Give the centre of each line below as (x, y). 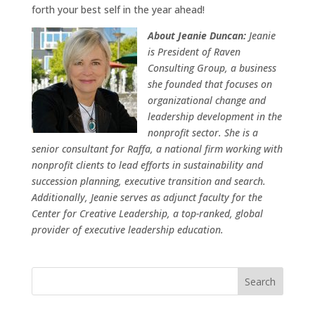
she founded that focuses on (210, 84)
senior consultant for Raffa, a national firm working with (157, 148)
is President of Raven (194, 51)
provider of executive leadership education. (127, 229)
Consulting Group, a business (212, 67)
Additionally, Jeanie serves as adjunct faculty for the (147, 197)
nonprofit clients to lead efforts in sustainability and (147, 165)
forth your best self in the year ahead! (118, 9)
